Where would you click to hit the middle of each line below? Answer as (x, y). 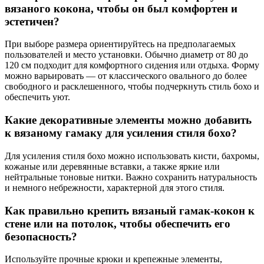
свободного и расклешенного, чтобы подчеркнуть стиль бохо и (132, 87)
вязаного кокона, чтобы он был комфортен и (121, 8)
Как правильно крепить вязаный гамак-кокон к (130, 210)
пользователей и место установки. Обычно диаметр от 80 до (126, 55)
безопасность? (41, 236)
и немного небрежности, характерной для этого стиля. (115, 187)
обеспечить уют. (37, 97)
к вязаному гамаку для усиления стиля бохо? (121, 133)
